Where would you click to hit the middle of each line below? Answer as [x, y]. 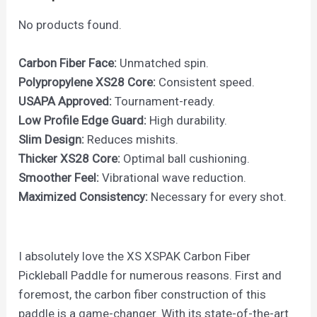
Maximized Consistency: [83, 197]
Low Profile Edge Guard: [83, 121]
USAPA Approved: [65, 102]
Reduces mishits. [132, 140]
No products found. [70, 25]
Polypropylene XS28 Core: [87, 82]
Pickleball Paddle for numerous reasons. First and [150, 276]
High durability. [187, 121]
